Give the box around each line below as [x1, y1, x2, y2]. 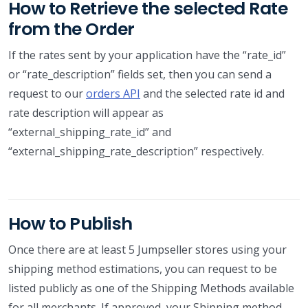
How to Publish [8, 211, 133, 236]
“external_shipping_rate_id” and [8, 124, 171, 140]
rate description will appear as [8, 104, 164, 120]
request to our [8, 85, 86, 101]
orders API [86, 85, 140, 101]
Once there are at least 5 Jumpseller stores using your [8, 241, 287, 257]
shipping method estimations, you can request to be [8, 261, 277, 276]
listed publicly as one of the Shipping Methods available [8, 280, 294, 296]
